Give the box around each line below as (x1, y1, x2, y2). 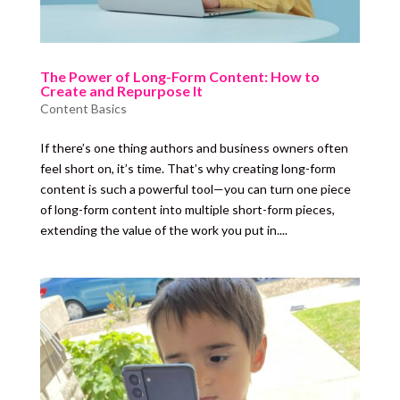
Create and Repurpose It (39, 82, 203, 100)
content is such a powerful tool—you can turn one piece (39, 181, 351, 197)
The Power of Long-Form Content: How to (39, 68, 320, 86)
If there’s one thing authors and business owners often (39, 140, 348, 156)
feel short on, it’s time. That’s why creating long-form (39, 161, 336, 177)
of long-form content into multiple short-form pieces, (39, 202, 335, 218)
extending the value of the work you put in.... (39, 222, 287, 238)
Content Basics (39, 101, 127, 117)
